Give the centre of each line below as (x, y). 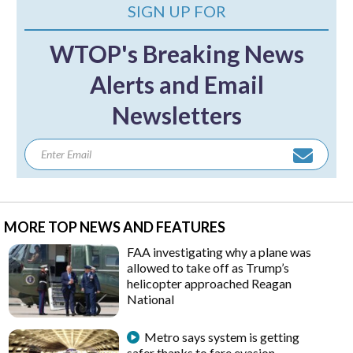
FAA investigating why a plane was (219, 252)
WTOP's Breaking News (176, 54)
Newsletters (176, 115)
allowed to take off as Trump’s (208, 268)
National (151, 299)
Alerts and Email (176, 85)
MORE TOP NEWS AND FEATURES (115, 227)
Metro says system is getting (222, 337)
